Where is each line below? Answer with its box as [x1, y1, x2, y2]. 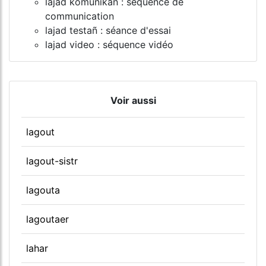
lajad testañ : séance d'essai [45, 24, 171, 36]
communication [45, 9, 114, 22]
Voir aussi [110, 94, 156, 106]
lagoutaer [26, 213, 69, 225]
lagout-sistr [26, 154, 78, 167]
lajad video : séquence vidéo [45, 38, 173, 50]
